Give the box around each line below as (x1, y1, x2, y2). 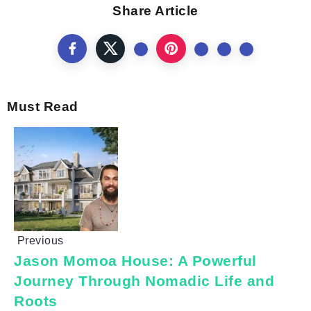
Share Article (112, 3, 199, 18)
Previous (17, 235, 64, 246)
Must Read (7, 99, 78, 114)
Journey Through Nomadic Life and (14, 273, 274, 289)
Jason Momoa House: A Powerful (14, 253, 257, 269)
